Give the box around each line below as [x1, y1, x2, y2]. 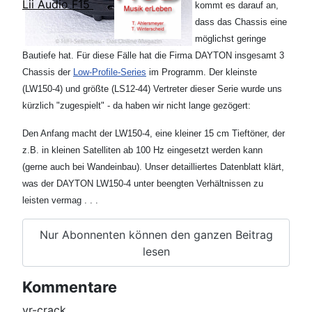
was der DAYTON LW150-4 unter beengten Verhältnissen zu [22, 178, 263, 189]
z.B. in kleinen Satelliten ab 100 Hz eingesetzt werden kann [22, 145, 263, 155]
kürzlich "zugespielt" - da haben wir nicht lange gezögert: [22, 100, 251, 111]
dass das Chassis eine [195, 17, 287, 27]
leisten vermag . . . [22, 195, 98, 205]
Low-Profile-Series [73, 67, 146, 77]
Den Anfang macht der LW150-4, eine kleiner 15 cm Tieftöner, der [22, 128, 285, 139]
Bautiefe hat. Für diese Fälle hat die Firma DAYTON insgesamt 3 [22, 50, 284, 61]
